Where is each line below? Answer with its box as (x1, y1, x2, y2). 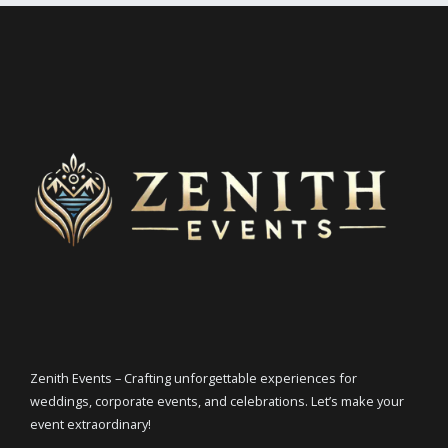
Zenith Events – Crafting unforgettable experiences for (30, 368, 357, 387)
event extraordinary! (30, 414, 151, 433)
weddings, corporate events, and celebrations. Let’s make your (30, 391, 404, 410)
